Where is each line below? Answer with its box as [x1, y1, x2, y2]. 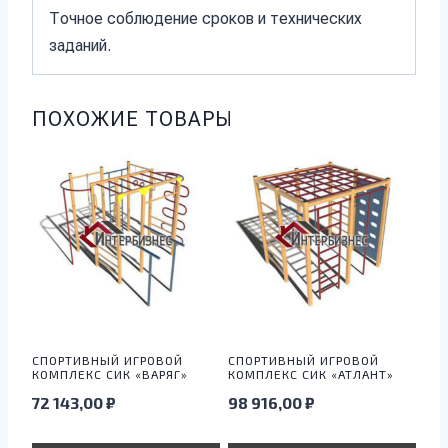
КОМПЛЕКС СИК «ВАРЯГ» [32, 367, 188, 382]
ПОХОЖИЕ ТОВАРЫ [32, 107, 233, 132]
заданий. [49, 36, 111, 56]
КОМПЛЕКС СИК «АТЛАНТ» [228, 367, 394, 382]
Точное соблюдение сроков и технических [49, 9, 362, 29]
